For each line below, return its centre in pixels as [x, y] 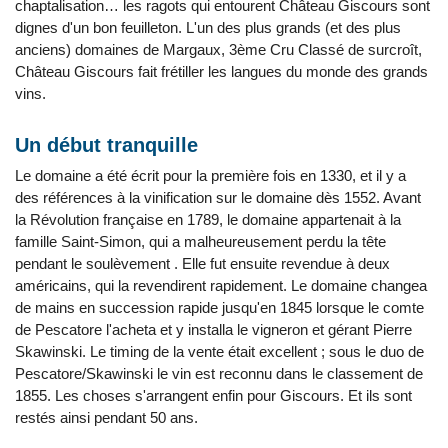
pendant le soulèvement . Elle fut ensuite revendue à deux [202, 263]
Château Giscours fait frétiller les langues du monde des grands [221, 71]
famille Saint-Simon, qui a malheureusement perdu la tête [200, 241]
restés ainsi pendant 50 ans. [106, 417]
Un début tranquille [106, 145]
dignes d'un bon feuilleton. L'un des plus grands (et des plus [208, 27]
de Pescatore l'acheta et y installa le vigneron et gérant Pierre [213, 329]
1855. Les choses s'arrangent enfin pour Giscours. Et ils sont [213, 395]
